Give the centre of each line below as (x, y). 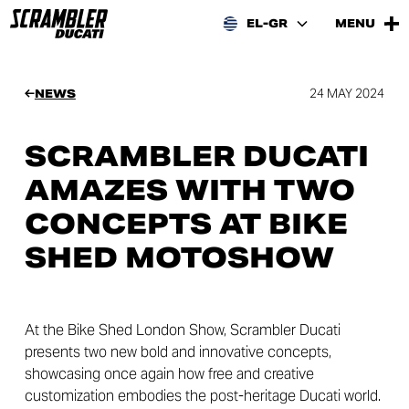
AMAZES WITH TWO (189, 190)
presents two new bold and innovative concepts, (178, 352)
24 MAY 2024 (347, 93)
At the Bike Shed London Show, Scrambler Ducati (182, 330)
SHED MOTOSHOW (179, 257)
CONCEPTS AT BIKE (186, 224)
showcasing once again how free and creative (169, 374)
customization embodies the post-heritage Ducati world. (202, 396)
